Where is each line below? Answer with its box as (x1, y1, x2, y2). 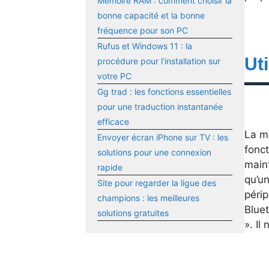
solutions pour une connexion (97, 147, 211, 158)
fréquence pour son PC (97, 25, 188, 36)
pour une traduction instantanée (97, 101, 223, 112)
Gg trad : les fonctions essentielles (97, 86, 231, 97)
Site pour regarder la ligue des (97, 178, 216, 189)
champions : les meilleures (97, 193, 199, 204)
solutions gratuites (97, 208, 169, 219)
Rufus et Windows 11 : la (97, 41, 192, 52)
